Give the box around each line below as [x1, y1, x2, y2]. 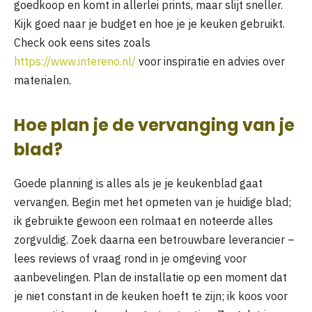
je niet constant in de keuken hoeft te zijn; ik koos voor [14, 288, 288, 303]
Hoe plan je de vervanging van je [14, 113, 295, 136]
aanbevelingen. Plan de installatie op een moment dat [14, 270, 287, 284]
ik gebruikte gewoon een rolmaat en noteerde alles [14, 213, 273, 228]
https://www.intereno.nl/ [14, 54, 136, 69]
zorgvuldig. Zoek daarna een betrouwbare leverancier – [14, 232, 295, 247]
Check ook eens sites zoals [14, 36, 150, 50]
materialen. [14, 73, 71, 88]
